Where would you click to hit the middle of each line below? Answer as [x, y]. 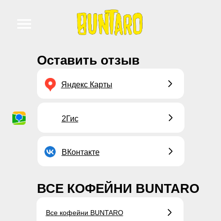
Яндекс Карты [87, 85]
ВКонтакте [80, 152]
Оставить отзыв [88, 60]
